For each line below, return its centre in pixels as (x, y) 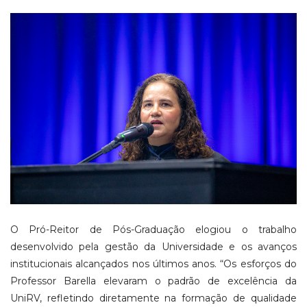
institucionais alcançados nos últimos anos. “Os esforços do (153, 263)
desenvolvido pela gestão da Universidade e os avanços (153, 246)
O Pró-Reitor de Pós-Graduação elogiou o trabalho (153, 229)
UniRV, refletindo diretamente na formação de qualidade (153, 298)
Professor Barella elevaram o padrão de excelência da (153, 281)
